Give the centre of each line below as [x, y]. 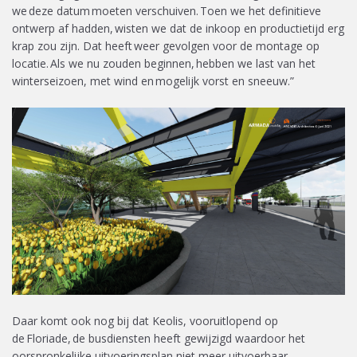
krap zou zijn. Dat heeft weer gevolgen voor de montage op [166, 46]
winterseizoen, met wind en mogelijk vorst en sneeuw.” [156, 81]
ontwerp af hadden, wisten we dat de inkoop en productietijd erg [178, 28]
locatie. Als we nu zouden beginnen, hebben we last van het [164, 63]
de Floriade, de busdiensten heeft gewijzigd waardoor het [159, 338]
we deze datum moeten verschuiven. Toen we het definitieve [167, 11]
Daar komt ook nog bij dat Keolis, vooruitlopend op [145, 320]
